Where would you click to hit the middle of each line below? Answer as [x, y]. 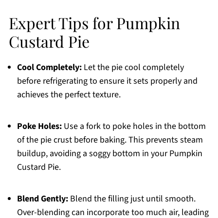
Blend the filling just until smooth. [132, 199]
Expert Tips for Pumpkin [94, 23]
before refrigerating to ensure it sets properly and [107, 81]
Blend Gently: [42, 199]
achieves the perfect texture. [69, 95]
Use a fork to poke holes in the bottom [134, 127]
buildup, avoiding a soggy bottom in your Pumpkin [109, 154]
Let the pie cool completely [133, 68]
